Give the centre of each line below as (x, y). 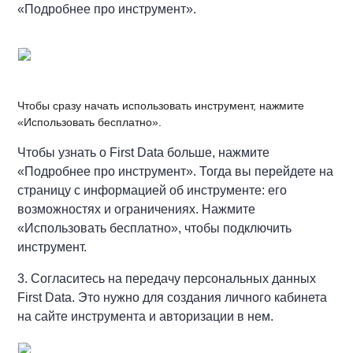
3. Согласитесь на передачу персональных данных (167, 278)
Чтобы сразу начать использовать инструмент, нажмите (161, 105)
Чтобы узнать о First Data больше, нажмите (144, 152)
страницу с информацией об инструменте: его (152, 190)
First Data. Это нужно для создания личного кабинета (173, 297)
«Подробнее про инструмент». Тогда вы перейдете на (176, 171)
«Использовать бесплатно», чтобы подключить (155, 228)
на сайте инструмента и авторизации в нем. (146, 316)
